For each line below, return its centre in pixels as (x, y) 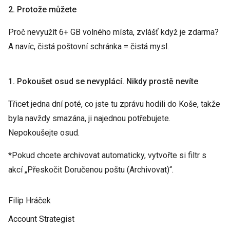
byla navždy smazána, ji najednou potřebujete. (89, 118)
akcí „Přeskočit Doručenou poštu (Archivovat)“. (91, 170)
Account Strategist (41, 219)
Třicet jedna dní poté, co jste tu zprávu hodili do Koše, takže (114, 104)
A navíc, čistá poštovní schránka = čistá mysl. (89, 46)
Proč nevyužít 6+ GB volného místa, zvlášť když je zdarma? (113, 32)
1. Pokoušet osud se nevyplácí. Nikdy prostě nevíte (103, 81)
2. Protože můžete (42, 9)
